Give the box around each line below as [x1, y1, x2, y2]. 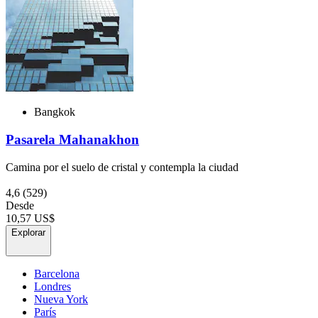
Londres [34, 280, 71, 292]
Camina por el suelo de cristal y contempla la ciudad [6, 160, 238, 173]
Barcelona [34, 267, 79, 280]
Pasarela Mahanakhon [6, 131, 139, 147]
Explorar [11, 226, 45, 238]
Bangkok [34, 106, 75, 119]
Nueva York [34, 292, 88, 305]
